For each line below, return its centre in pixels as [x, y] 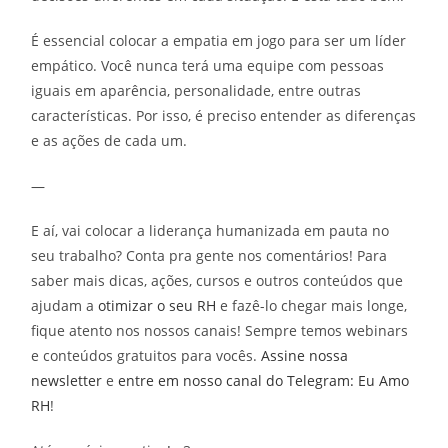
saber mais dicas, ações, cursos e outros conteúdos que [217, 281]
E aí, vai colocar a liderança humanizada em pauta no [210, 231]
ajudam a [65, 306]
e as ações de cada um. [109, 141]
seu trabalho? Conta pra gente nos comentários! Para [209, 256]
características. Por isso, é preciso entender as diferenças [224, 116]
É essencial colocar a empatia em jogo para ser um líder [219, 41]
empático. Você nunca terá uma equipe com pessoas [208, 66]
